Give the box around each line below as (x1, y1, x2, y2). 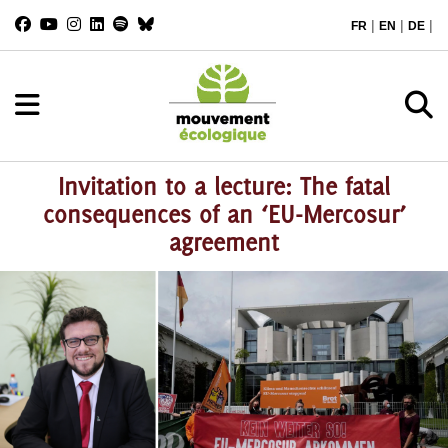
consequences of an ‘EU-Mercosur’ (42, 200, 406, 228)
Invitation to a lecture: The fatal (58, 172, 390, 200)
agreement (169, 228, 279, 256)
